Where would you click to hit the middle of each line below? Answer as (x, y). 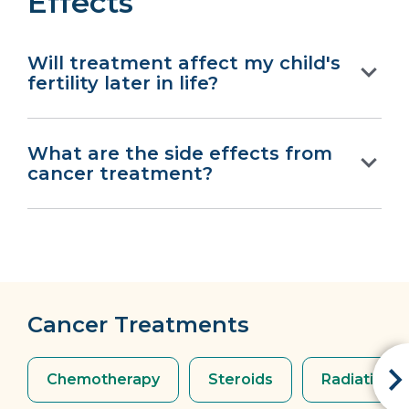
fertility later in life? (123, 84)
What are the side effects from (180, 154)
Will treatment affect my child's (184, 63)
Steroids (241, 380)
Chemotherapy (103, 380)
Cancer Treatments (138, 325)
